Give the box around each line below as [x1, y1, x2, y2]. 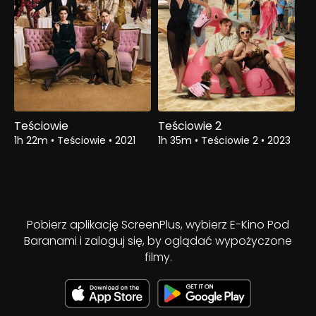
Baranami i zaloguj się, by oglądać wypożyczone [24, 233, 292, 250]
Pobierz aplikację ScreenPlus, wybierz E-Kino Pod [27, 217, 289, 233]
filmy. [144, 249, 172, 266]
